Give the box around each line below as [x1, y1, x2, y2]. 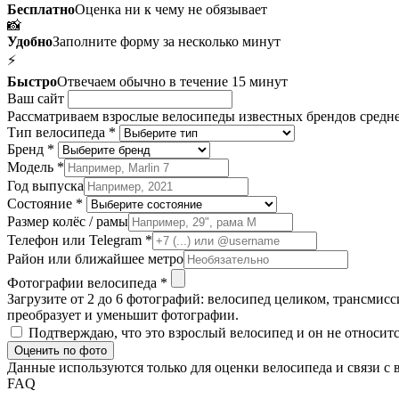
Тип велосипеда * [7, 125, 116, 141]
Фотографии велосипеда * [7, 275, 167, 291]
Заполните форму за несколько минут [53, 34, 281, 50]
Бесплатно [7, 2, 75, 18]
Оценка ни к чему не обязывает [75, 2, 267, 18]
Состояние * [7, 196, 83, 212]
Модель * [7, 159, 64, 175]
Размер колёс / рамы [7, 214, 128, 230]
